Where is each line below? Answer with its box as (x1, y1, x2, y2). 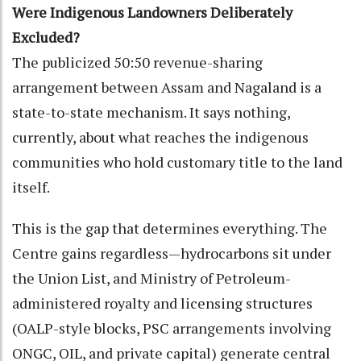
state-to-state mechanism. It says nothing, (12, 102, 290, 122)
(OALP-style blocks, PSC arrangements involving (12, 317, 331, 338)
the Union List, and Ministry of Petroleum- (12, 268, 291, 288)
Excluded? (12, 27, 80, 47)
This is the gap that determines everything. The (12, 218, 327, 238)
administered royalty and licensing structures (12, 293, 313, 313)
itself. (12, 176, 50, 197)
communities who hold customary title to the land (12, 151, 342, 172)
